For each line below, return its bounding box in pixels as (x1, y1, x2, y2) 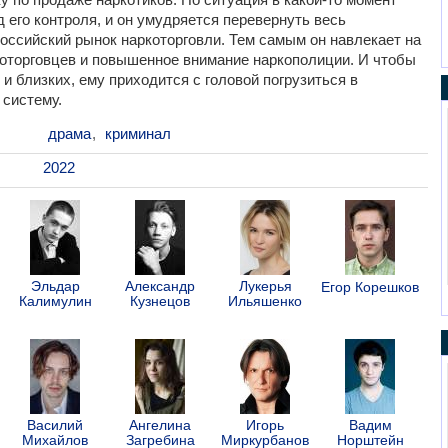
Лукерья (238, 277, 292, 294)
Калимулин (18, 292, 92, 309)
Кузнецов (130, 292, 190, 309)
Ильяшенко (228, 292, 302, 309)
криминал (104, 124, 171, 142)
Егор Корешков (321, 278, 419, 295)
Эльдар (30, 277, 80, 294)
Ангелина (129, 416, 191, 433)
